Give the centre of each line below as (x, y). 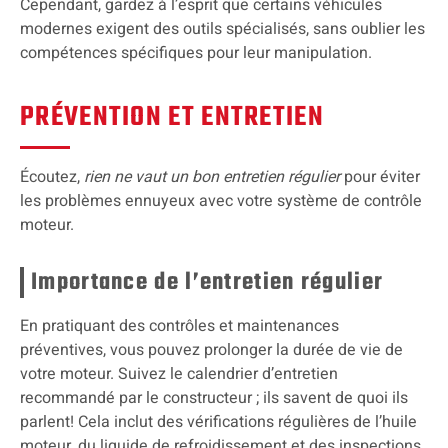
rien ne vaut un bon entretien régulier (212, 176)
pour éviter (380, 176)
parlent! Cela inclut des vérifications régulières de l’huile (218, 421)
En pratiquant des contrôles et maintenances (179, 325)
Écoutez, (52, 176)
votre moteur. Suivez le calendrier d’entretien (179, 373)
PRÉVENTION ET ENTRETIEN (172, 117)
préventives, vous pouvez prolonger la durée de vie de (211, 349)
